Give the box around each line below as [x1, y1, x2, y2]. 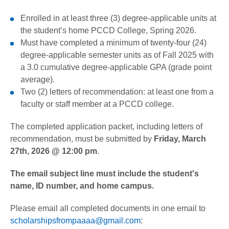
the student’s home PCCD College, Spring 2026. [20, 26, 196, 35]
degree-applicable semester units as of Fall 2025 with [20, 50, 214, 59]
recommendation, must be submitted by [10, 134, 154, 143]
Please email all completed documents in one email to [10, 203, 205, 213]
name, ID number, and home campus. [10, 181, 156, 190]
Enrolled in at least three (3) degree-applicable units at [20, 13, 216, 22]
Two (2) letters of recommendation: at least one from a [20, 87, 214, 96]
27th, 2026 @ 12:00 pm [10, 146, 97, 155]
